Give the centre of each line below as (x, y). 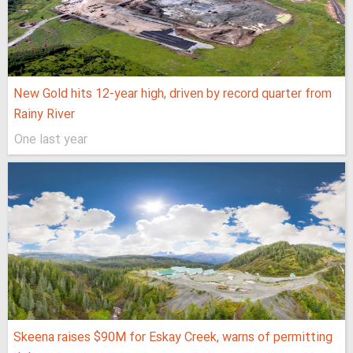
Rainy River (44, 115)
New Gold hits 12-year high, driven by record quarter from (173, 95)
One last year (51, 140)
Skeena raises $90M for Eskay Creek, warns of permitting (173, 338)
